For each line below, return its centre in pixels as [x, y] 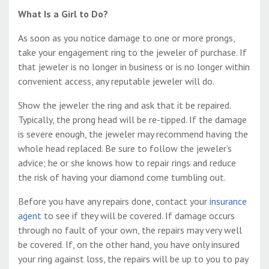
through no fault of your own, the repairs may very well [130, 230]
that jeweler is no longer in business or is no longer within [134, 67]
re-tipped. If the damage [198, 120]
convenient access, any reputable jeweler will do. [116, 81]
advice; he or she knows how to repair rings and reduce [127, 163]
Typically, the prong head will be [83, 120]
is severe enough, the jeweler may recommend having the [133, 134]
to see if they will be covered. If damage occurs [138, 216]
